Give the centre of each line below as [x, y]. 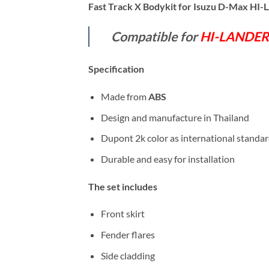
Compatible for [156, 37]
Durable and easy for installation [168, 159]
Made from [124, 97]
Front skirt [122, 214]
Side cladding [128, 255]
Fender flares [128, 235]
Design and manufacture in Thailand [175, 117]
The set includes [123, 186]
